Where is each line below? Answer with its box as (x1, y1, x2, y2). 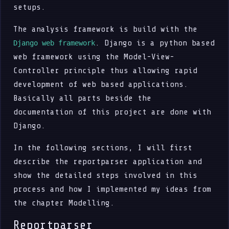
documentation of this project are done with (13, 107, 212, 117)
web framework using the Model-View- (13, 52, 175, 61)
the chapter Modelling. (13, 198, 115, 208)
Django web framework (13, 38, 96, 47)
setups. (13, 2, 46, 12)
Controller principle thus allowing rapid (13, 65, 198, 75)
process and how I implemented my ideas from (13, 184, 212, 194)
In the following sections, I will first (13, 143, 193, 152)
